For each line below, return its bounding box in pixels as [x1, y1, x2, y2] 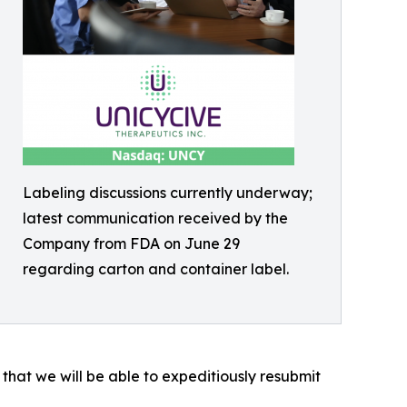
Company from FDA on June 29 [23, 234, 240, 253]
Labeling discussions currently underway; [23, 184, 313, 202]
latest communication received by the [23, 209, 288, 227]
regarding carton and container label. [23, 260, 289, 278]
